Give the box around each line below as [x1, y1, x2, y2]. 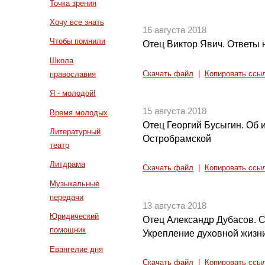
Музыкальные [50, 179, 100, 188]
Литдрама [50, 160, 86, 169]
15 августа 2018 [143, 106, 207, 116]
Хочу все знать [50, 17, 105, 27]
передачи [50, 192, 84, 202]
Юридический [50, 212, 99, 221]
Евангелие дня [50, 244, 104, 254]
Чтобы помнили [50, 37, 106, 46]
